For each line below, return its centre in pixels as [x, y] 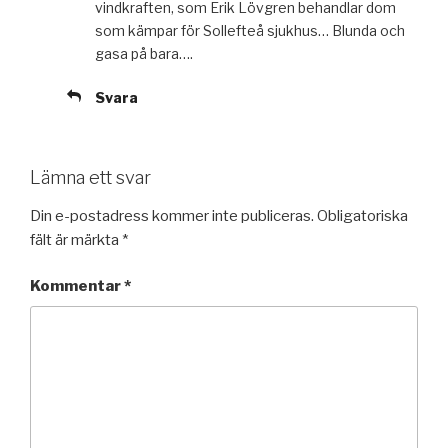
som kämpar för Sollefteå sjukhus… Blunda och [250, 31]
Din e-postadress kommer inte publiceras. [172, 215]
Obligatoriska [362, 215]
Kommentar [77, 286]
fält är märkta [76, 239]
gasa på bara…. [144, 54]
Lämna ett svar [90, 178]
